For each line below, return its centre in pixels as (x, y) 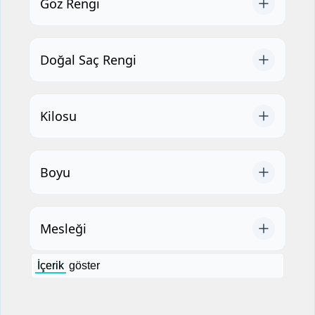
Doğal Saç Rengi (88, 59)
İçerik (51, 265)
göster (84, 265)
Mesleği (63, 228)
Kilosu (58, 116)
